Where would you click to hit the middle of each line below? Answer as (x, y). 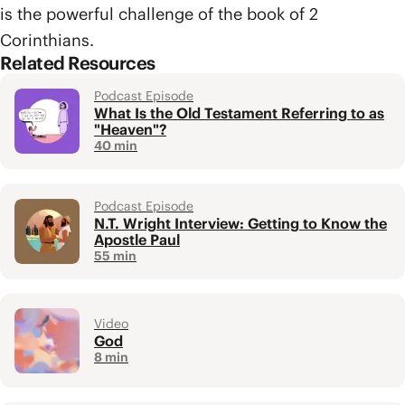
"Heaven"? (130, 129)
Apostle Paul (137, 240)
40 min (116, 146)
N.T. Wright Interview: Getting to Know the (240, 223)
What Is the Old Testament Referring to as (239, 113)
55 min (115, 256)
